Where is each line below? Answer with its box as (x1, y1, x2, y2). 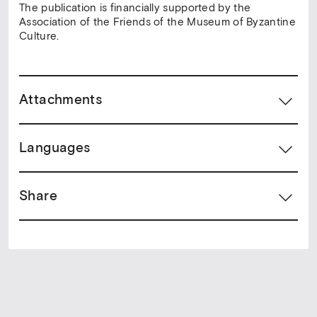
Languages (19, 139, 91, 156)
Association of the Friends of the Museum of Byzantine (19, 16, 296, 28)
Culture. (19, 30, 59, 42)
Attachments (19, 91, 103, 108)
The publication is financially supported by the (19, 1, 251, 14)
